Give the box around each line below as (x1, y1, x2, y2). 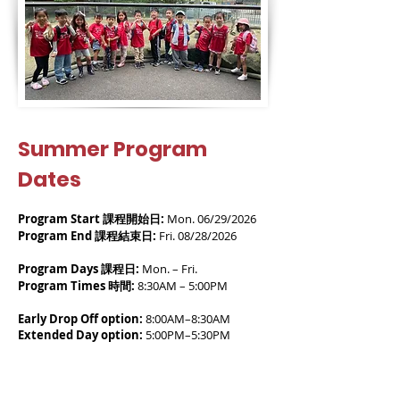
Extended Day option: (18, 327, 143, 343)
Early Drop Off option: (18, 311, 146, 327)
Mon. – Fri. (139, 261, 197, 277)
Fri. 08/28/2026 (156, 228, 237, 244)
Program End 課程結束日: (18, 228, 156, 244)
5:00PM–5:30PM (143, 327, 230, 343)
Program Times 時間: (18, 278, 135, 294)
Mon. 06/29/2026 (164, 211, 256, 227)
